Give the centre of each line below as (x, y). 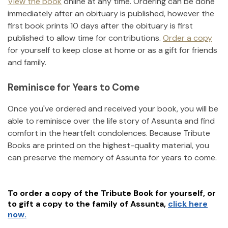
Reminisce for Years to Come (74, 87)
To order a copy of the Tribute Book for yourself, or (112, 193)
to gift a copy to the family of (68, 204)
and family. (27, 62)
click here (188, 204)
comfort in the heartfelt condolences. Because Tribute (109, 133)
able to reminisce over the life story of (78, 121)
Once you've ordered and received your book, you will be (113, 109)
